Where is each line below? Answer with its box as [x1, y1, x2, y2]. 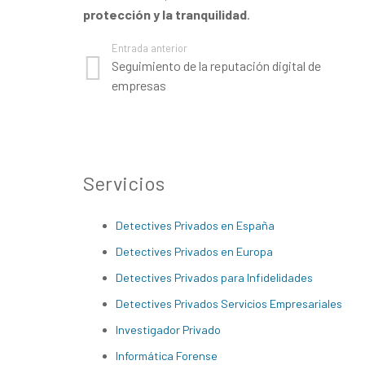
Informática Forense [116, 349, 218, 363]
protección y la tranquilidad [83, 6, 247, 22]
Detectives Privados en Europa [116, 244, 273, 258]
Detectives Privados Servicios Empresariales [116, 297, 342, 310]
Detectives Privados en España [116, 218, 275, 232]
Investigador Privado [116, 323, 221, 336]
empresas [112, 77, 167, 93]
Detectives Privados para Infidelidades [116, 270, 313, 284]
